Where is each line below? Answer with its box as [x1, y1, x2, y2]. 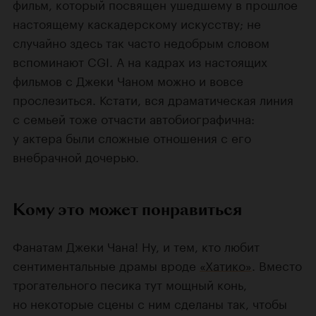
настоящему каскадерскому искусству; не [13, 13, 261, 32]
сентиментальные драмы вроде [13, 255, 200, 274]
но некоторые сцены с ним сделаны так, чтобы [13, 293, 287, 312]
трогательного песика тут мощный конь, [13, 274, 247, 293]
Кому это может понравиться [13, 197, 242, 221]
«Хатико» [200, 255, 252, 274]
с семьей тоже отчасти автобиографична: [13, 108, 255, 127]
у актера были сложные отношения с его [13, 127, 251, 146]
